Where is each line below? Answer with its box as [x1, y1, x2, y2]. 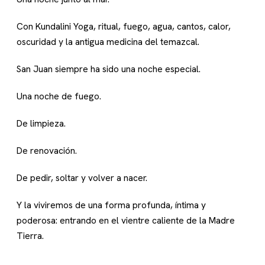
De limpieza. [17, 117, 66, 130]
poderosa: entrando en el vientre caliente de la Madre [17, 214, 235, 227]
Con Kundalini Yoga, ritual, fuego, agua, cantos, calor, [17, 20, 231, 33]
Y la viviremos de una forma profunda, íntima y [17, 199, 206, 212]
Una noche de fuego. [17, 90, 101, 103]
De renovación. [17, 144, 77, 157]
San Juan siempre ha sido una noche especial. [17, 63, 201, 76]
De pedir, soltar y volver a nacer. [17, 172, 147, 185]
